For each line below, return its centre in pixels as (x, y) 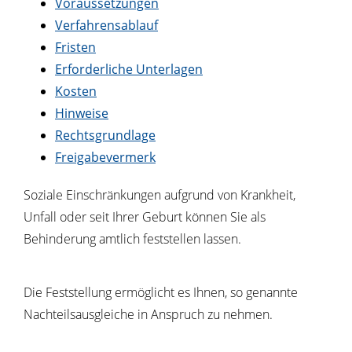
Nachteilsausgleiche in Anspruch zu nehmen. (148, 314)
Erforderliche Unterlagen (129, 69)
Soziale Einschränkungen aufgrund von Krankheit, (159, 195)
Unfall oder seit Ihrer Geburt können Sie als (145, 217)
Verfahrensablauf (106, 25)
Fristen (75, 47)
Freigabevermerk (105, 157)
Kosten (76, 91)
